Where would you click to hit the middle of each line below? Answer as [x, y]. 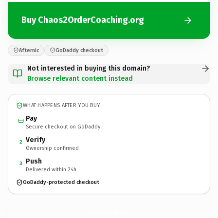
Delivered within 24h [51, 169]
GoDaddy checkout [79, 50]
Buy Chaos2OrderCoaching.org [83, 20]
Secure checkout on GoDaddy [63, 127]
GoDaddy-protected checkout [61, 182]
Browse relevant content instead [80, 78]
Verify [36, 140]
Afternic [29, 50]
